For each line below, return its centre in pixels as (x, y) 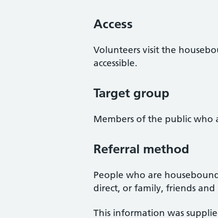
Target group (131, 93)
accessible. (115, 63)
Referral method (141, 149)
